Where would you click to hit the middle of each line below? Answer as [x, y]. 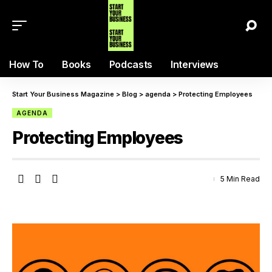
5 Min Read [240, 179]
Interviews [194, 64]
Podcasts [131, 64]
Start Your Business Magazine [63, 94]
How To [27, 64]
